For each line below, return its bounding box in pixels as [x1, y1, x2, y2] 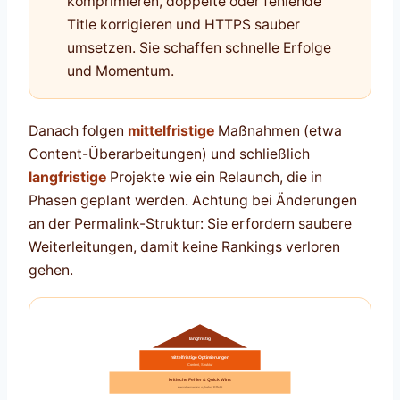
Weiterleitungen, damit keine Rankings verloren [29, 238, 340, 256]
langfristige [29, 169, 106, 187]
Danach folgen [29, 122, 128, 140]
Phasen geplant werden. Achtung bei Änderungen [29, 192, 357, 210]
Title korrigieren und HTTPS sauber [66, 16, 300, 34]
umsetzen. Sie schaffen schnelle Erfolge [66, 39, 331, 57]
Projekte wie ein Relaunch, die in [106, 169, 322, 187]
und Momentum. [66, 62, 174, 80]
